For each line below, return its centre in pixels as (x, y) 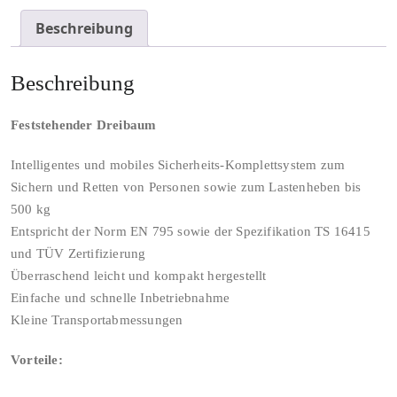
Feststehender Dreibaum (84, 125)
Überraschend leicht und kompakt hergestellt (139, 275)
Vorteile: (37, 359)
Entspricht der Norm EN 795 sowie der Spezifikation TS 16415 (191, 231)
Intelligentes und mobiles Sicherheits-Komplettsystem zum (178, 164)
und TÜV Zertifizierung (78, 253)
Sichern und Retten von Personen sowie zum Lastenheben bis (186, 187)
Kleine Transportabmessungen (97, 319)
